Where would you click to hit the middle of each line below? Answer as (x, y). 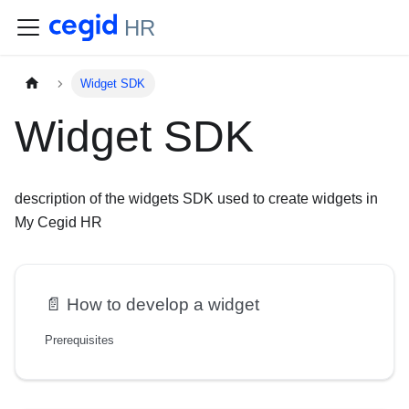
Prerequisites (79, 341)
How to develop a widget (163, 305)
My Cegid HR (58, 223)
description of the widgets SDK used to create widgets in (196, 199)
